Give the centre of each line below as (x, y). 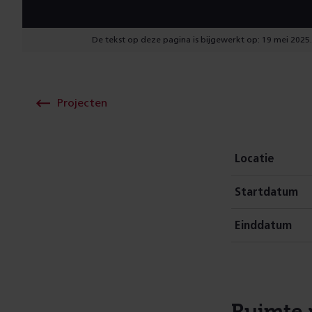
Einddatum (263, 226)
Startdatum (266, 192)
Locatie (255, 159)
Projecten (82, 103)
